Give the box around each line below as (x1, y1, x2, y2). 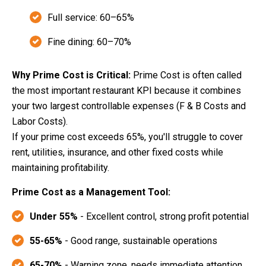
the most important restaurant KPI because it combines (12, 85, 241, 97)
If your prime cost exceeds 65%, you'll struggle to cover (12, 131, 243, 143)
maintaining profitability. (12, 162, 109, 174)
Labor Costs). (12, 116, 68, 128)
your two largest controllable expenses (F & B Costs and (12, 100, 246, 112)
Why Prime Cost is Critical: (12, 69, 131, 81)
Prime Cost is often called (131, 69, 242, 81)
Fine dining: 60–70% (47, 36, 131, 48)
